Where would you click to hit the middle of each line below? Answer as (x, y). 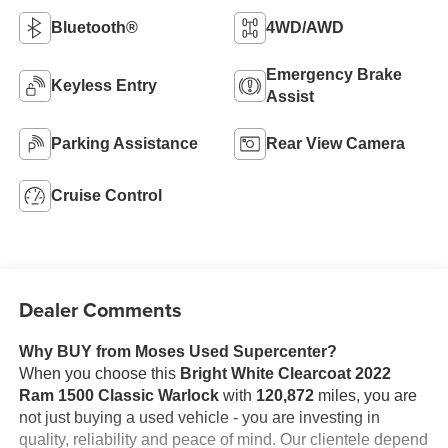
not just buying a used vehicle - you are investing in (199, 417)
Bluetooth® (94, 27)
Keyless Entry (103, 85)
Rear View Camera (335, 143)
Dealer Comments (100, 309)
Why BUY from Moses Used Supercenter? (177, 351)
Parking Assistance (124, 143)
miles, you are (365, 395)
